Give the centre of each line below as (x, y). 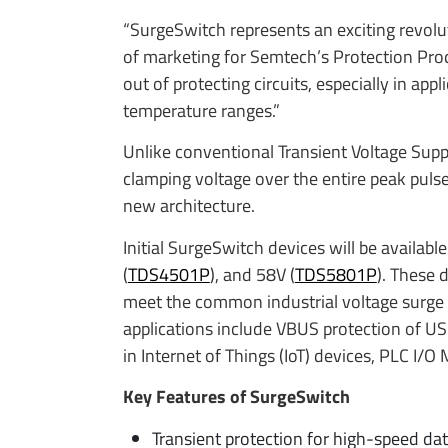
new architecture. (188, 206)
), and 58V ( (252, 274)
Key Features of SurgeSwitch (236, 397)
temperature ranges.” (201, 111)
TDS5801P (335, 274)
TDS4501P (168, 274)
